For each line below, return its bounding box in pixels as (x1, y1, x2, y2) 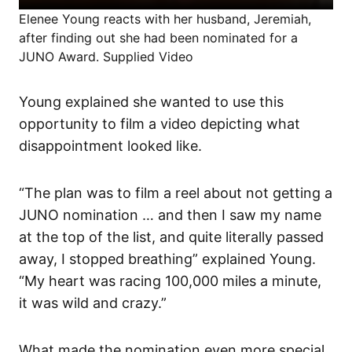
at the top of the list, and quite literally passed (19, 228, 324, 245)
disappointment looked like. (19, 137, 202, 154)
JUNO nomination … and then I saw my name (19, 206, 321, 223)
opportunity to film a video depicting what (19, 115, 300, 132)
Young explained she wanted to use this (19, 93, 284, 110)
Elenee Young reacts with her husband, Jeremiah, (19, 10, 311, 27)
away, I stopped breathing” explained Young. (19, 250, 316, 267)
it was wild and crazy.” (19, 294, 167, 311)
